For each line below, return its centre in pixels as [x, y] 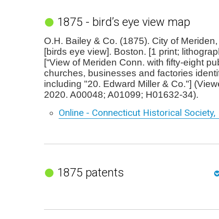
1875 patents [90, 173]
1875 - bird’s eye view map [123, 22]
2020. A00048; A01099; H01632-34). [121, 95]
